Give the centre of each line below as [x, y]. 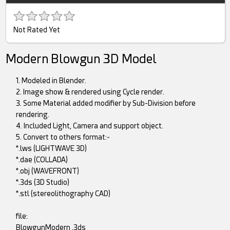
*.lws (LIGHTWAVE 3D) [52, 149]
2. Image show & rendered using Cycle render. [90, 92]
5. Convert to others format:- [63, 137]
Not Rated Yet [37, 30]
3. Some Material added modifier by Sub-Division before [106, 103]
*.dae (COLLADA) [42, 160]
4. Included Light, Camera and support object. [90, 126]
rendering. [33, 115]
